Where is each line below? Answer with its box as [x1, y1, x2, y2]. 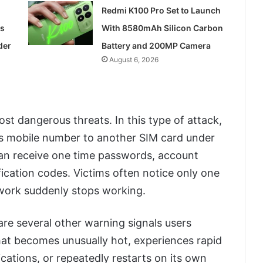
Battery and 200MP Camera [102, 41, 211, 51]
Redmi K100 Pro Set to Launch [102, 5, 221, 16]
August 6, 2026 [109, 55, 159, 65]
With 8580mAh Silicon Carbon [102, 23, 224, 33]
